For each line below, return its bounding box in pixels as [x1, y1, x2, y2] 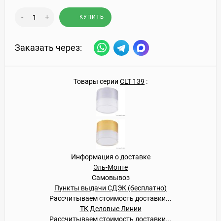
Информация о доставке [71, 152, 150, 161]
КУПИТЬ [79, 13, 104, 20]
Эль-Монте [93, 163, 128, 171]
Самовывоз [91, 173, 130, 182]
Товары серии [74, 77, 120, 85]
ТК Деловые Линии [79, 204, 142, 213]
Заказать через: [15, 42, 82, 53]
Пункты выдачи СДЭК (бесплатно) [54, 184, 167, 192]
